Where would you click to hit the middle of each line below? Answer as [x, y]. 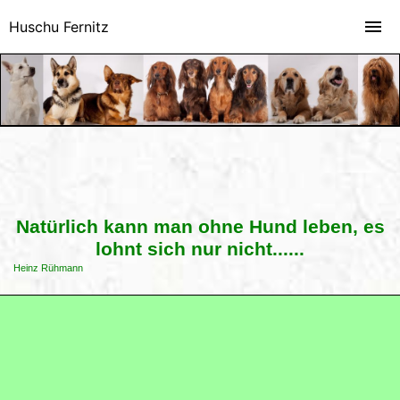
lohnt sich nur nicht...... [200, 250]
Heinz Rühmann [48, 268]
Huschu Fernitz [59, 27]
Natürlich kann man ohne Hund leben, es [200, 227]
